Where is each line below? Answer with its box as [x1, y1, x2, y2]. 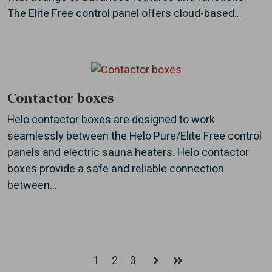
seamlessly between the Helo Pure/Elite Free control [7, 128, 262, 145]
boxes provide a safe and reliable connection [7, 161, 224, 178]
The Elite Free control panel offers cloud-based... [7, 5, 242, 22]
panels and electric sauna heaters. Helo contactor [7, 144, 249, 161]
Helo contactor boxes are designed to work [7, 112, 215, 129]
